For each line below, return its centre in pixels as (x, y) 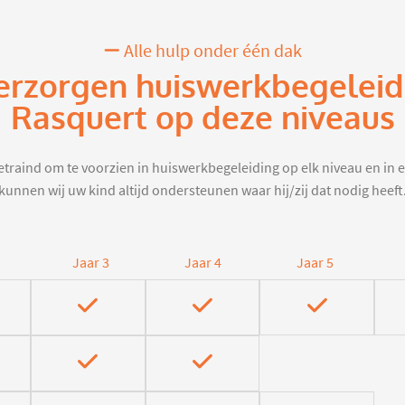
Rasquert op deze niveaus (202, 119)
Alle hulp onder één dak (211, 52)
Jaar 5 (315, 264)
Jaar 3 (90, 264)
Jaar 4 (202, 264)
